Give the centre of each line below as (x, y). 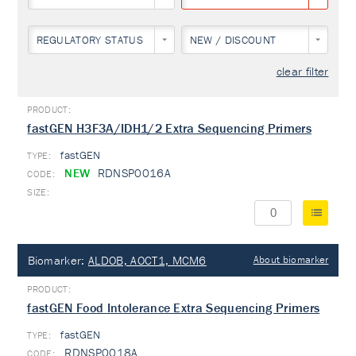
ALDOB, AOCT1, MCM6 (147, 260)
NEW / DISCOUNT (233, 40)
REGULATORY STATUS (89, 40)
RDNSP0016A (132, 173)
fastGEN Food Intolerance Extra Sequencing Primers (174, 308)
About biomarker (291, 259)
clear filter (302, 71)
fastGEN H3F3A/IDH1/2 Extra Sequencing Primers (169, 128)
